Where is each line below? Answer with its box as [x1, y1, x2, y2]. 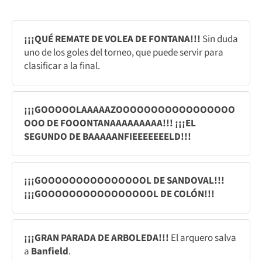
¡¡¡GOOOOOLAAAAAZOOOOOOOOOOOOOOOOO [24, 102, 235, 117]
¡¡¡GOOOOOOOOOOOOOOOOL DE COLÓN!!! [24, 187, 215, 201]
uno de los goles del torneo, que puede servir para [24, 45, 223, 60]
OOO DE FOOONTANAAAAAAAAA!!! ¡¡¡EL [24, 116, 196, 130]
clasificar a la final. [24, 58, 100, 73]
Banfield [31, 244, 68, 258]
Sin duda [202, 32, 238, 46]
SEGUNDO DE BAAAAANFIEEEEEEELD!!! [24, 129, 191, 144]
